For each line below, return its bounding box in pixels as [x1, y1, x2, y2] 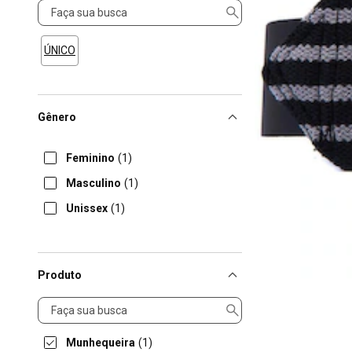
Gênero [38, 111, 76, 123]
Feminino [66, 152, 115, 164]
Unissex [66, 202, 108, 214]
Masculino [66, 177, 121, 189]
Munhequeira [66, 336, 135, 349]
